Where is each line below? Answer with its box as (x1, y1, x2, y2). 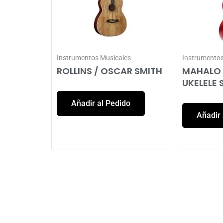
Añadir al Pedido (71, 99, 130, 109)
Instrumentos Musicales (57, 53, 131, 62)
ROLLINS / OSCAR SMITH (57, 65, 162, 78)
